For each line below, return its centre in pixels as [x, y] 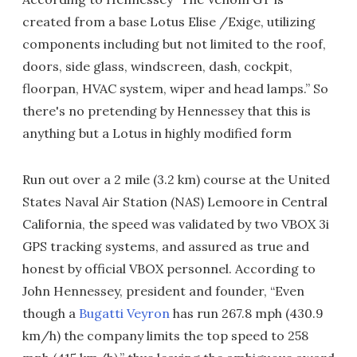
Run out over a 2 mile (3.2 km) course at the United [176, 179]
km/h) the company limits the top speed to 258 [165, 335]
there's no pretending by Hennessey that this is [167, 111]
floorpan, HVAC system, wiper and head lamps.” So [175, 88]
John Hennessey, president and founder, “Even [163, 291]
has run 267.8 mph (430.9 [247, 313]
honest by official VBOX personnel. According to [169, 269]
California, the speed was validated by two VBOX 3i [176, 224]
